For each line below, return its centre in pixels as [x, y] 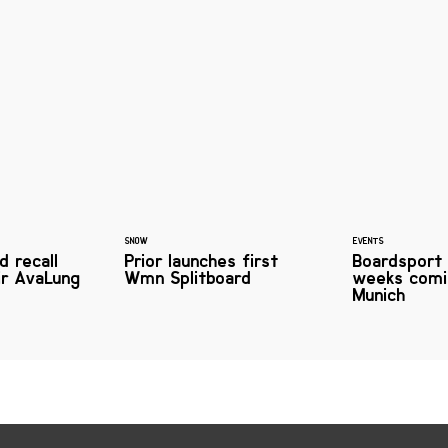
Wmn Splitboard [188, 277]
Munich [379, 294]
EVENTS [368, 240]
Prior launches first [202, 260]
